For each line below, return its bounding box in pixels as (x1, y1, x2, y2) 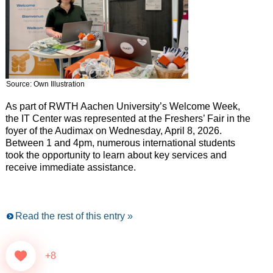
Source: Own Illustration (5, 80, 85, 89)
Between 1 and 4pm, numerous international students (5, 138, 235, 149)
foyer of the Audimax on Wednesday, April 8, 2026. (5, 126, 222, 136)
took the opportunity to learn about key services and (5, 150, 227, 161)
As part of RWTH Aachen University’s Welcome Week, (5, 101, 240, 112)
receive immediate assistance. (5, 162, 136, 173)
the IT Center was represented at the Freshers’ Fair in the (5, 113, 250, 124)
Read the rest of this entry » (15, 211, 133, 222)
